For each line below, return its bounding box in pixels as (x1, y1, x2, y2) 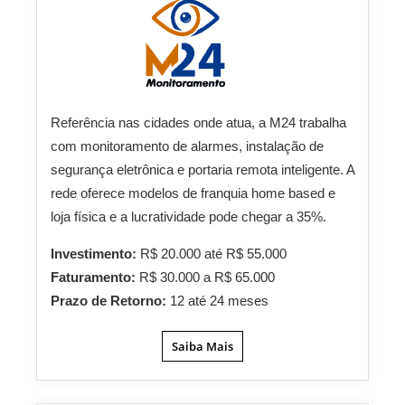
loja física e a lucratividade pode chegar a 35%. (51, 209, 326, 224)
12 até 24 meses (170, 293, 268, 308)
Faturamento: (51, 269, 139, 285)
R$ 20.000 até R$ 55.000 (140, 246, 287, 261)
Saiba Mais (172, 338, 233, 354)
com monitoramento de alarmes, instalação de (51, 138, 324, 154)
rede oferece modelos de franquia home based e (51, 185, 335, 201)
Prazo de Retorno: (51, 293, 170, 308)
